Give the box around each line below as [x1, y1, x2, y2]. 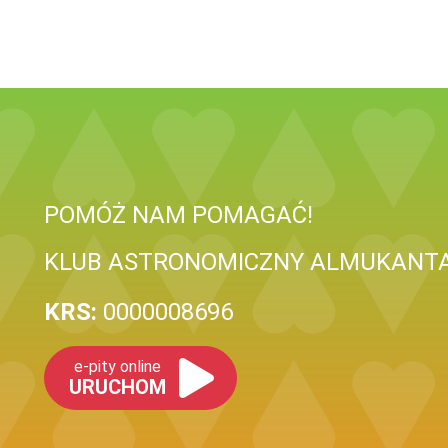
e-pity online [74, 357, 161, 376]
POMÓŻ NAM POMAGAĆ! [44, 201, 313, 229]
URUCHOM [69, 375, 166, 399]
